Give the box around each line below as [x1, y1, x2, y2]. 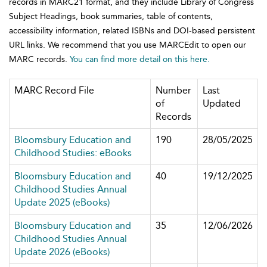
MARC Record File [14, 85, 94, 96]
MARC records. [9, 54, 70, 64]
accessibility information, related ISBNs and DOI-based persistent [9, 26, 255, 36]
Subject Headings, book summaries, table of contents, [9, 11, 213, 21]
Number [156, 85, 191, 96]
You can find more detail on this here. [70, 54, 210, 64]
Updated [203, 98, 241, 109]
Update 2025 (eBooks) [14, 197, 110, 208]
